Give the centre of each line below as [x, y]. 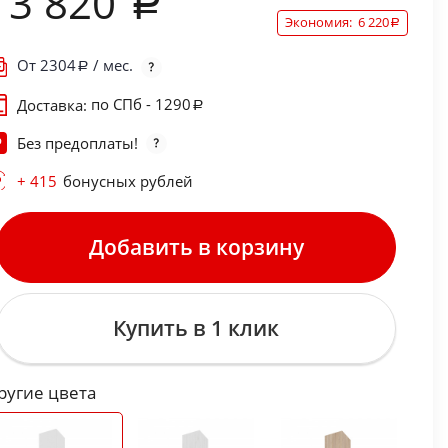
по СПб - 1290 [140, 103]
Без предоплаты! [77, 143]
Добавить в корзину [196, 247]
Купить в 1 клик [196, 328]
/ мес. [110, 65]
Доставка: [53, 105]
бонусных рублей [127, 181]
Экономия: [321, 22]
